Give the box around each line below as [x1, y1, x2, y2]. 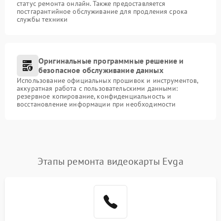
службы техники [17, 14, 68, 24]
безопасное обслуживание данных [38, 65, 163, 75]
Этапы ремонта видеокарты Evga [37, 154, 184, 168]
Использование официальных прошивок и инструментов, [17, 75, 198, 85]
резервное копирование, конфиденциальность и [17, 91, 172, 101]
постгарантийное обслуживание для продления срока [17, 6, 188, 16]
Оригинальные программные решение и [38, 55, 184, 66]
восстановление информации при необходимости [17, 99, 176, 109]
